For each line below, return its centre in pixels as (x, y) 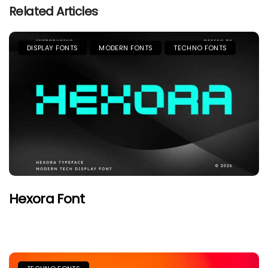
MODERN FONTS (126, 48)
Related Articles (54, 12)
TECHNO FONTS (200, 48)
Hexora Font (47, 199)
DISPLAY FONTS (53, 48)
